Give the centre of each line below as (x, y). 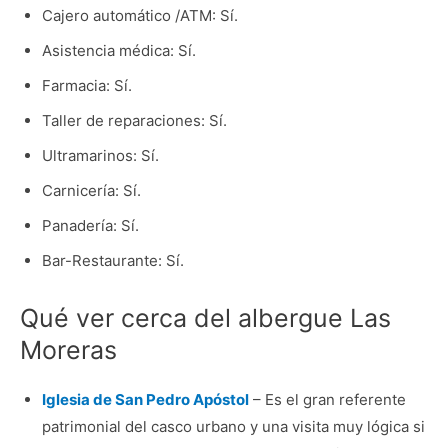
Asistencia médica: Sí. (118, 51)
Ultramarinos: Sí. (100, 156)
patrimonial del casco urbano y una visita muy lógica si (233, 426)
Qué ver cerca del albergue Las (205, 317)
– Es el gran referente (327, 399)
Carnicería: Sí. (91, 191)
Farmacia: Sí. (86, 86)
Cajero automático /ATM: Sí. (139, 16)
